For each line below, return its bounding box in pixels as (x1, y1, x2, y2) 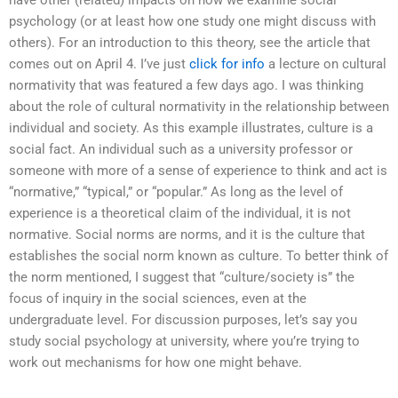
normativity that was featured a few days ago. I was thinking (9, 77, 363, 94)
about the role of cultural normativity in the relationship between (9, 99, 389, 115)
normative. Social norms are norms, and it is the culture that (9, 227, 365, 243)
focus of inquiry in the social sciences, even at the (9, 291, 306, 307)
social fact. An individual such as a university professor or (9, 141, 353, 158)
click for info (189, 56, 265, 73)
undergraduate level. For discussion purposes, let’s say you (9, 312, 357, 329)
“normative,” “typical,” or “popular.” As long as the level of (9, 184, 343, 201)
